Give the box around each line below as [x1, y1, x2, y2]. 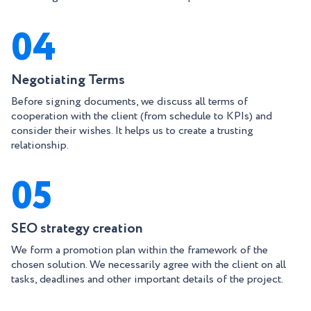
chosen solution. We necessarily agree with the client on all [11, 257, 286, 273]
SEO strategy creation [11, 219, 143, 239]
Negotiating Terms [11, 70, 125, 90]
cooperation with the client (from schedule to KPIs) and [11, 108, 272, 124]
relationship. [11, 137, 69, 153]
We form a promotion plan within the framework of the [11, 242, 268, 258]
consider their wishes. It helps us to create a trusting [11, 123, 253, 139]
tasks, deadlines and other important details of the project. [11, 271, 283, 287]
